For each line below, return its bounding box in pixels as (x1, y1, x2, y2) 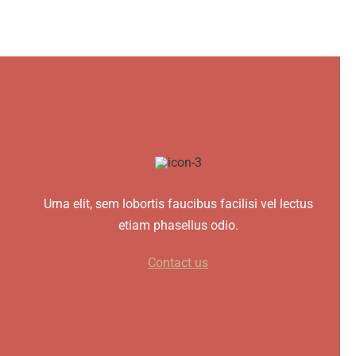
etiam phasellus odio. (118, 217, 238, 233)
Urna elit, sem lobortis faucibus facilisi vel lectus (43, 195, 313, 211)
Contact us (148, 254, 208, 270)
